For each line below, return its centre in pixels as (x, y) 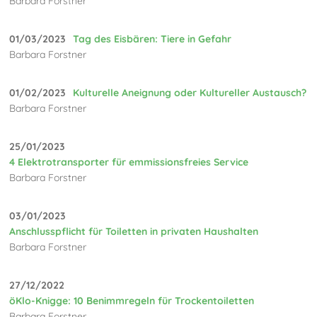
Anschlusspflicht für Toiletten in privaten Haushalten (134, 231)
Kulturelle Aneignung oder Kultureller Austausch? (190, 92)
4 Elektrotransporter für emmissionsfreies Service (129, 162)
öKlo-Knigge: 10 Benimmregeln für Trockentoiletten (132, 300)
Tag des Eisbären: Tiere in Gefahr (152, 39)
